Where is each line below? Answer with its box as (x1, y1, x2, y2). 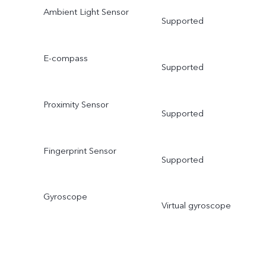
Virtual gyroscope (161, 199, 231, 212)
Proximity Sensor (43, 98, 109, 110)
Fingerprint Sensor (43, 144, 116, 157)
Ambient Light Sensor (43, 6, 129, 18)
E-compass (43, 52, 88, 64)
